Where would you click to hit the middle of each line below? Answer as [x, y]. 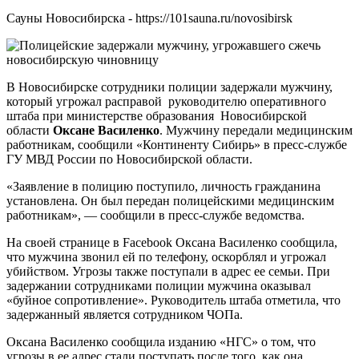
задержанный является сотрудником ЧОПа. [125, 314]
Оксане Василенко [106, 130]
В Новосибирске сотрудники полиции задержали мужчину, [169, 87]
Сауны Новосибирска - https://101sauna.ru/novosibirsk [149, 18]
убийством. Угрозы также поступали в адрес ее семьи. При [168, 271]
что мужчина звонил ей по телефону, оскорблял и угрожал [166, 256]
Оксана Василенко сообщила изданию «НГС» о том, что [161, 341]
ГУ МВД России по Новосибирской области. [129, 159]
